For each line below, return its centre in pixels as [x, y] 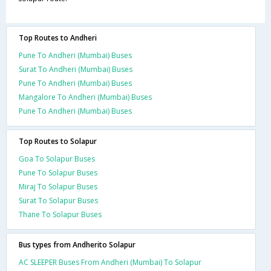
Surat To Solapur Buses [58, 200]
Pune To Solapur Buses [58, 172]
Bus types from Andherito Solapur [77, 244]
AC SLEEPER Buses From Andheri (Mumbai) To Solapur [110, 262]
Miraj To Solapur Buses [58, 186]
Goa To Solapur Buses [57, 158]
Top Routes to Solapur [58, 141]
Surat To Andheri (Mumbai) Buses [76, 69]
